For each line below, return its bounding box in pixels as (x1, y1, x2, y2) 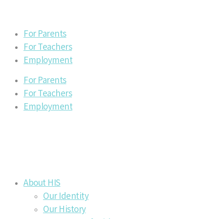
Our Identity (43, 189, 88, 201)
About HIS (23, 175, 61, 188)
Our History (43, 202, 86, 215)
